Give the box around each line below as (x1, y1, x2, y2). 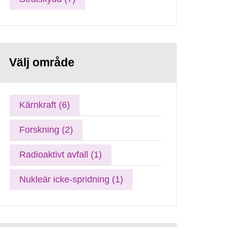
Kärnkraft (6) (19, 99, 70, 110)
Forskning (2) (19, 124, 73, 135)
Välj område (9, 56, 75, 69)
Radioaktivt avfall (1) (19, 149, 102, 160)
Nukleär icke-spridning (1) (19, 174, 124, 184)
